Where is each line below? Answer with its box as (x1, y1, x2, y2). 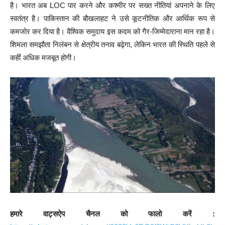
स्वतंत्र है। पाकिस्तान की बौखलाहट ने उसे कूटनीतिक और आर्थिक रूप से (10, 14, 215, 23)
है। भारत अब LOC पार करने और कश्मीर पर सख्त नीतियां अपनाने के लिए (10, 1, 215, 10)
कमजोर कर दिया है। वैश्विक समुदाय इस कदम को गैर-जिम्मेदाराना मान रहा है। (10, 27, 215, 36)
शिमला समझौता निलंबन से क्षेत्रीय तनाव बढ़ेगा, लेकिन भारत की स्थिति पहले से (10, 40, 215, 49)
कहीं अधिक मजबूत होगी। (10, 53, 76, 62)
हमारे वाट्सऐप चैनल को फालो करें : (10, 209, 215, 218)
